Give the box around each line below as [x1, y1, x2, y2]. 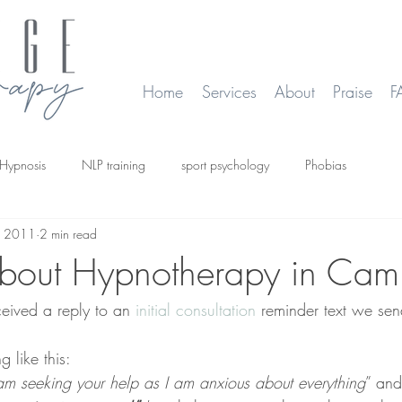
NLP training [82, 155, 145, 173]
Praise [333, 81, 372, 102]
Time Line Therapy [96, 227, 188, 245]
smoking [18, 227, 60, 245]
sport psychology [181, 155, 269, 173]
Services [202, 81, 257, 102]
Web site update [223, 227, 310, 245]
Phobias [305, 155, 346, 173]
